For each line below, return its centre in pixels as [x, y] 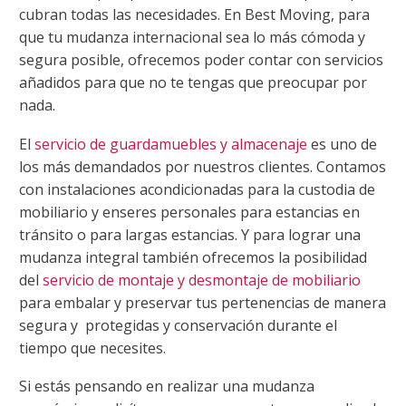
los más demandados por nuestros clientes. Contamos [203, 166]
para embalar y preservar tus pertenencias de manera [203, 302]
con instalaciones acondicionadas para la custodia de [197, 189]
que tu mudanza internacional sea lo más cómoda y [192, 38]
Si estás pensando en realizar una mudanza [167, 387]
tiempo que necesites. [92, 348]
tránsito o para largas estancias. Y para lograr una [190, 234]
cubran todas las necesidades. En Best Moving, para [194, 15]
